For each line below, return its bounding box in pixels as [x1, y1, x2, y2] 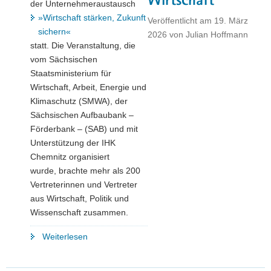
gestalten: [87, 245, 125, 255]
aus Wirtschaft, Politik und [30, 194, 129, 204]
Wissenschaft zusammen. [30, 207, 128, 218]
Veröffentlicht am [148, 15, 214, 25]
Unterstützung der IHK [30, 138, 116, 148]
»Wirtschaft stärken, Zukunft [38, 13, 146, 23]
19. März [214, 15, 248, 25]
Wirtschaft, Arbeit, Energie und [30, 82, 146, 93]
